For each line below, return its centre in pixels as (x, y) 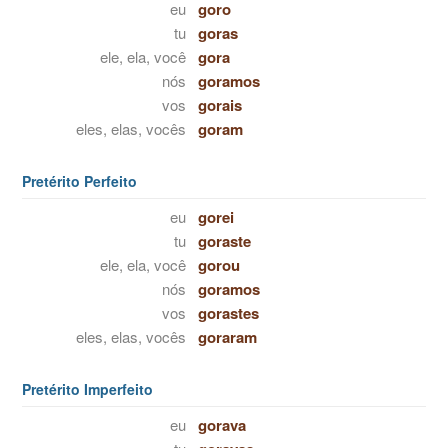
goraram (227, 337)
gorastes (228, 313)
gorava (221, 425)
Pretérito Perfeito (79, 181)
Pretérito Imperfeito (87, 389)
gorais (219, 105)
